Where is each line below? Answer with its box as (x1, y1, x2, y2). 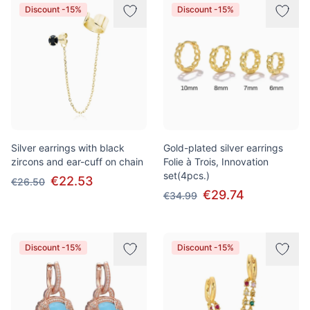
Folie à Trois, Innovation (163, 156, 268, 167)
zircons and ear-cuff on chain (11, 156, 143, 167)
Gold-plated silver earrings (163, 142, 283, 154)
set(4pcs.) (163, 170, 210, 181)
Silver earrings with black (11, 142, 125, 154)
